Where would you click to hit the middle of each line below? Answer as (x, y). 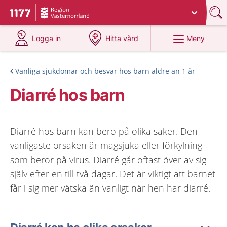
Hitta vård (122, 38)
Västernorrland (128, 9)
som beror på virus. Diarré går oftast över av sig (108, 160)
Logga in (47, 38)
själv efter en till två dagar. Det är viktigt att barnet (113, 174)
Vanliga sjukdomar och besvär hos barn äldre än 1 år (105, 71)
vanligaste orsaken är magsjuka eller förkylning (106, 145)
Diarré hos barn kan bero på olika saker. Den (104, 131)
